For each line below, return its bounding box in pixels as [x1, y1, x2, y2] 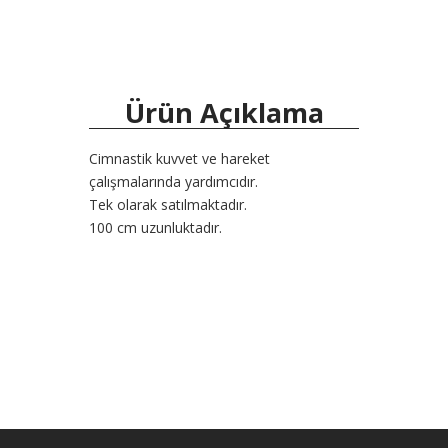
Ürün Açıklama [124, 94, 324, 132]
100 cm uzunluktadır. [89, 218, 222, 238]
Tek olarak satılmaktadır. [89, 195, 247, 215]
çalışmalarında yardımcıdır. [89, 172, 258, 192]
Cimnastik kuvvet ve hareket [89, 149, 270, 169]
